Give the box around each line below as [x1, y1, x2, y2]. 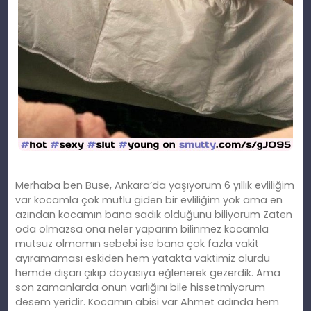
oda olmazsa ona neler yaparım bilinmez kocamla [15, 222, 269, 237]
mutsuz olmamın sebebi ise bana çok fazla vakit [15, 237, 259, 251]
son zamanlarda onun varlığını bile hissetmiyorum [15, 280, 265, 295]
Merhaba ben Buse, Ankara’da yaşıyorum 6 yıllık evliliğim [15, 178, 294, 193]
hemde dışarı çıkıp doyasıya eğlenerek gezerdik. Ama [15, 266, 280, 280]
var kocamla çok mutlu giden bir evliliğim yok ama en [15, 193, 283, 208]
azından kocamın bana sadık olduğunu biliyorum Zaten [15, 208, 292, 222]
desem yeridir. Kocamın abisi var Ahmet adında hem [15, 295, 279, 310]
